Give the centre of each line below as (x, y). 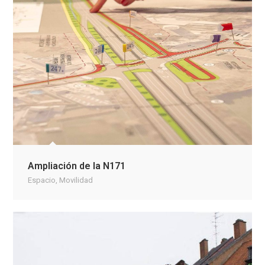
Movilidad (76, 180)
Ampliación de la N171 (77, 166)
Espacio (42, 180)
